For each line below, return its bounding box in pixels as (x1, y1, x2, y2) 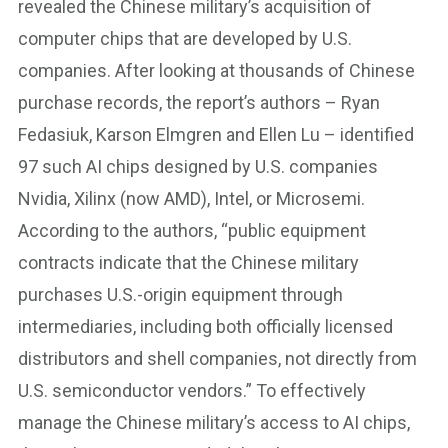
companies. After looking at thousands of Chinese (18, 60, 415, 81)
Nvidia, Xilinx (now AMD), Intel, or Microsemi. (18, 188, 365, 209)
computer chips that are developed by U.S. (18, 28, 352, 49)
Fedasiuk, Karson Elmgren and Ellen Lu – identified (18, 124, 414, 145)
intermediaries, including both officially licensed (18, 316, 393, 337)
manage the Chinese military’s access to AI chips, (18, 412, 410, 433)
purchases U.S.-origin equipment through (18, 284, 343, 305)
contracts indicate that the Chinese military (18, 252, 359, 273)
